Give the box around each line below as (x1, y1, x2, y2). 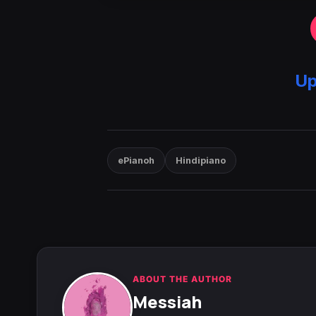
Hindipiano (176, 154, 226, 166)
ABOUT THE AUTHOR (133, 274, 232, 285)
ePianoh (118, 154, 154, 166)
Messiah (133, 290, 202, 314)
